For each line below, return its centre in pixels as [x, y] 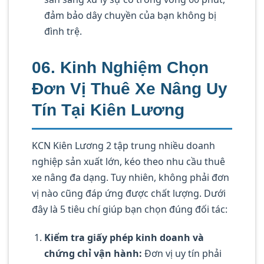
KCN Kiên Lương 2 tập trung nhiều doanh [123, 146]
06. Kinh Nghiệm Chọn [120, 68]
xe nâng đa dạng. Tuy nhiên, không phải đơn [131, 178]
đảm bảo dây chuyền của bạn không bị [130, 16]
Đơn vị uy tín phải [181, 254]
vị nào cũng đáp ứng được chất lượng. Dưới [129, 194]
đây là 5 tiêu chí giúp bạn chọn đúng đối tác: [130, 209]
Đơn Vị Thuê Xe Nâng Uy [130, 89]
